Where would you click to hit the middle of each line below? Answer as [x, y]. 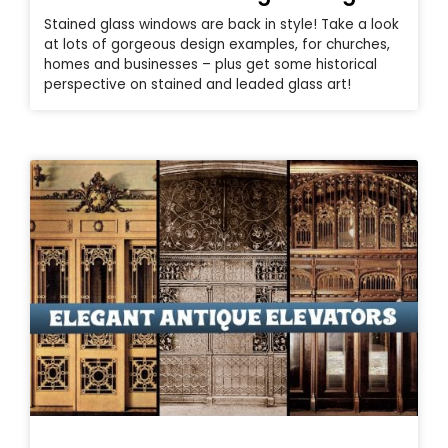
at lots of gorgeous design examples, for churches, [217, 45]
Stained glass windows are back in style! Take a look [221, 25]
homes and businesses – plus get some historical [210, 65]
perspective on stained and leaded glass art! [197, 85]
